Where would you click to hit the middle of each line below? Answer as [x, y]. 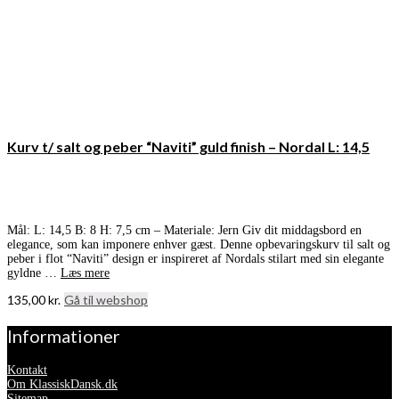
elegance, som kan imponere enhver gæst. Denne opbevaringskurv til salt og [199, 245]
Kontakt [27, 370]
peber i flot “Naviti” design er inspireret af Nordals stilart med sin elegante [195, 259]
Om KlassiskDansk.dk [62, 385]
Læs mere [85, 273]
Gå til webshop [106, 300]
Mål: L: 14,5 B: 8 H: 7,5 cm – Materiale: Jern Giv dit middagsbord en [184, 231]
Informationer [64, 336]
